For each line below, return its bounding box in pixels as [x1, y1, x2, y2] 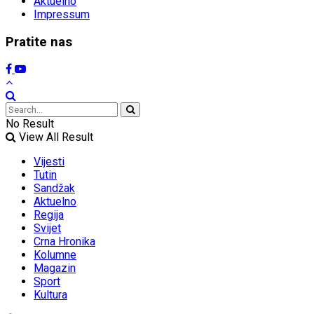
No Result [6, 117, 54, 131]
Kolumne [34, 248, 76, 262]
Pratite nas [6, 34, 72, 50]
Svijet [34, 221, 61, 235]
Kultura [34, 288, 67, 302]
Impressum [34, 7, 90, 21]
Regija [34, 208, 64, 222]
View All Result [16, 130, 93, 144]
